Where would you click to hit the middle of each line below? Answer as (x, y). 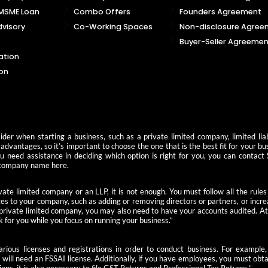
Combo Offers (102, 12)
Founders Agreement (220, 12)
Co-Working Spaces (113, 27)
